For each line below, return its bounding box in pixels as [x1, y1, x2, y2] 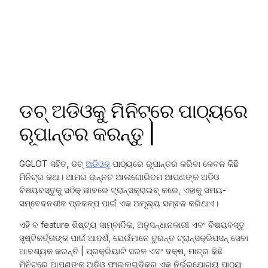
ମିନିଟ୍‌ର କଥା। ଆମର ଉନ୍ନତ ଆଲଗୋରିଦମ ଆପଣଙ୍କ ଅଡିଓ [19, 172, 220, 182]
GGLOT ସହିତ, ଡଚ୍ [19, 159, 86, 169]
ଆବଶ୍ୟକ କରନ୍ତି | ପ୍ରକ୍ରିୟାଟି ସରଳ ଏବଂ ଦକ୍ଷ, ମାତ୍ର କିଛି [19, 246, 223, 257]
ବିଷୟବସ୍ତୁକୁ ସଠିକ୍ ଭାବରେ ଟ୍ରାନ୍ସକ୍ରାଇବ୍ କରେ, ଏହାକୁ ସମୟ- [19, 185, 227, 196]
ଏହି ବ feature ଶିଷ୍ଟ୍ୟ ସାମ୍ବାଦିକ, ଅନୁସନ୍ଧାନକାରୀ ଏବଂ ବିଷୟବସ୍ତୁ [19, 220, 245, 230]
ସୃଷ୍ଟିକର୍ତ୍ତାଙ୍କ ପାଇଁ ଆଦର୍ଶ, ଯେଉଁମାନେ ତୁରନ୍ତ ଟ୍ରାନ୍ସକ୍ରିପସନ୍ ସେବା [19, 233, 249, 243]
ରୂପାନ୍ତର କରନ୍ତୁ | [19, 122, 155, 146]
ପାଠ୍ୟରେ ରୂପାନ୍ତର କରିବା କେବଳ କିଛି [110, 159, 239, 169]
